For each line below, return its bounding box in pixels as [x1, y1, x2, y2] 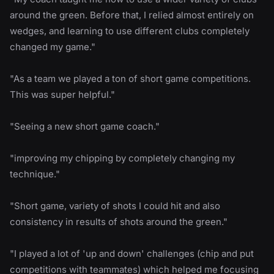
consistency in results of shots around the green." [10, 215, 228, 228]
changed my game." [10, 40, 95, 53]
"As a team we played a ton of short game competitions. [10, 72, 251, 84]
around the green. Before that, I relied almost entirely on [10, 9, 254, 21]
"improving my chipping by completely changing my [10, 152, 235, 164]
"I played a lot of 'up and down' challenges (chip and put [10, 247, 254, 259]
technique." [10, 168, 60, 180]
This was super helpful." [10, 88, 115, 100]
